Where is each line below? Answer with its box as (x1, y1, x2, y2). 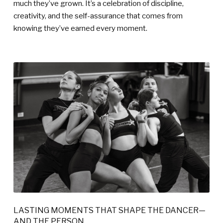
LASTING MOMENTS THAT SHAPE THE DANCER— (13, 206, 206, 216)
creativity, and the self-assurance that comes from (13, 11, 183, 20)
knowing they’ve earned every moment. (13, 23, 147, 33)
